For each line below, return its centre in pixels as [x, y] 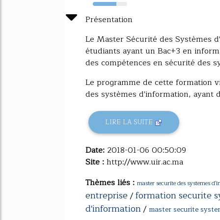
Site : [96, 162]
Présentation [109, 19]
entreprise [107, 195]
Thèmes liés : [111, 182]
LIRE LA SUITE [130, 122]
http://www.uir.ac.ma [145, 162]
